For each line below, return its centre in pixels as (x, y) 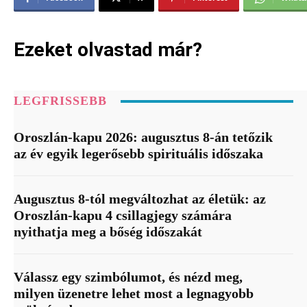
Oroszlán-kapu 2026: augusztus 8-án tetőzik (143, 137)
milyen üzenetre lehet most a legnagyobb (134, 294)
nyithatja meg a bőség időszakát (108, 232)
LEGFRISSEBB (60, 101)
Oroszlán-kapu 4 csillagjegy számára (123, 216)
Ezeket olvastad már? (108, 50)
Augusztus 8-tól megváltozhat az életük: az (140, 199)
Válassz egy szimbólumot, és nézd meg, (128, 277)
